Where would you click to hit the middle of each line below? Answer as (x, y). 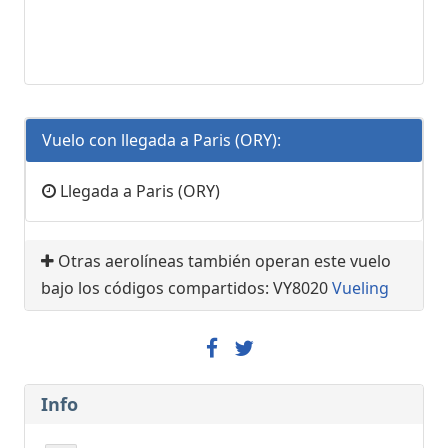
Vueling (360, 288)
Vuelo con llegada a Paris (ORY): (161, 140)
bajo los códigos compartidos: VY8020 (186, 288)
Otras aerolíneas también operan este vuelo (222, 261)
